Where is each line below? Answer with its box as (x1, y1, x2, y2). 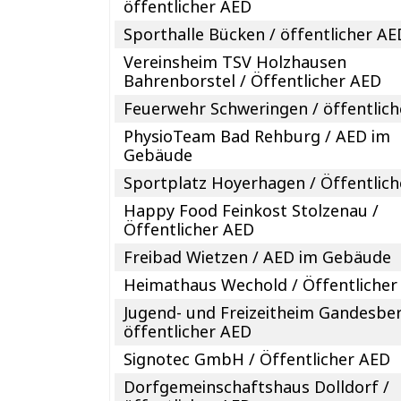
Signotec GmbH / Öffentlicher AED (124, 347, 391, 370)
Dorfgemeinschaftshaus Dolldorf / (124, 375, 390, 397)
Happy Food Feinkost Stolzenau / (124, 199, 380, 221)
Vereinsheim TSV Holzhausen (124, 50, 347, 73)
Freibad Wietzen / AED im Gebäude (124, 245, 392, 268)
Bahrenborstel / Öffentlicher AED (124, 69, 382, 91)
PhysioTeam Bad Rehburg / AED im (124, 124, 391, 147)
